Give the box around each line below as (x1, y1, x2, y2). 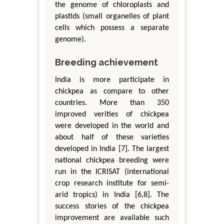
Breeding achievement (55, 56, 158, 67)
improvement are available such (55, 213, 169, 222)
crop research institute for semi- (55, 179, 169, 187)
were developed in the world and (55, 121, 169, 130)
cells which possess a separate (55, 23, 169, 32)
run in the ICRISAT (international (55, 167, 169, 176)
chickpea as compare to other (55, 87, 169, 95)
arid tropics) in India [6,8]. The (55, 190, 169, 199)
